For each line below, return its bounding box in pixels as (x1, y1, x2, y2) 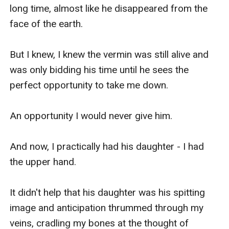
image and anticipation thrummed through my (10, 201, 204, 214)
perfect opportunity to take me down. (10, 79, 169, 91)
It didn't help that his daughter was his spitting (10, 186, 205, 198)
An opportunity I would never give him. (10, 109, 173, 122)
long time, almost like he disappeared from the (10, 2, 208, 14)
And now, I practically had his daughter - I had (10, 140, 204, 152)
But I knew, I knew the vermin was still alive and (10, 48, 209, 60)
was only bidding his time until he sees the (10, 63, 189, 76)
